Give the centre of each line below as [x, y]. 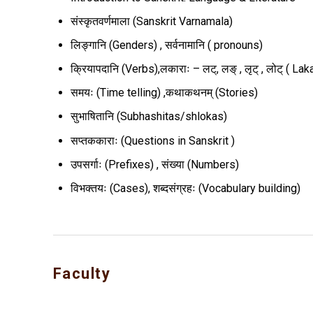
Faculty [81, 274]
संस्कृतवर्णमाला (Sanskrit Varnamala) [151, 21]
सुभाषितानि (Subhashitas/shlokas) [148, 117]
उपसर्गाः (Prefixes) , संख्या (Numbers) [154, 164]
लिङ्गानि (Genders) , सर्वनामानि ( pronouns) [166, 45]
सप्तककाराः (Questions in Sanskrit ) [152, 140]
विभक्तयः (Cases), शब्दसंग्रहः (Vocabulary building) [185, 189]
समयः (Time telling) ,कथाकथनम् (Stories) [164, 93]
